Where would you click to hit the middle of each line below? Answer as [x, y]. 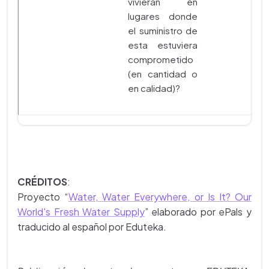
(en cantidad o [163, 74]
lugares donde [163, 16]
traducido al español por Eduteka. [92, 227]
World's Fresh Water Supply [81, 212]
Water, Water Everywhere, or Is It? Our [160, 197]
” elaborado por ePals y [198, 212]
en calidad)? [154, 88]
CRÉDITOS [42, 182]
